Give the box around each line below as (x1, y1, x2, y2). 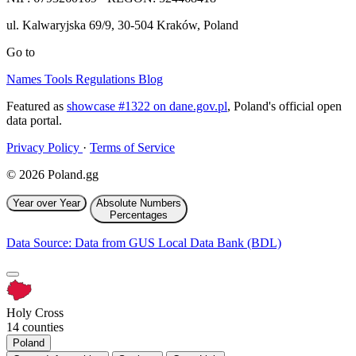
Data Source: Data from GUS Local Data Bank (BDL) (6, 235, 281, 250)
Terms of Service (90, 140, 175, 154)
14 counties (6, 319, 64, 334)
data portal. (6, 113, 62, 127)
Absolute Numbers (96, 196, 181, 209)
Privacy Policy (6, 140, 83, 154)
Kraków (157, 17, 197, 32)
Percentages (110, 208, 168, 221)
